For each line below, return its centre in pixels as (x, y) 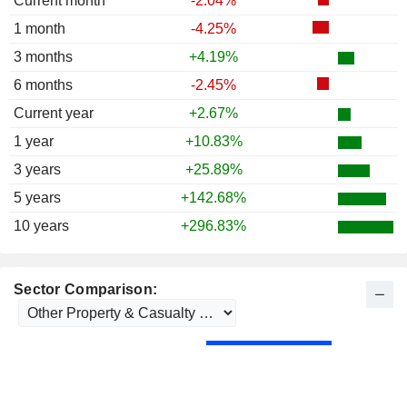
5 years (37, 198)
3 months (43, 57)
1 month (40, 29)
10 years (41, 226)
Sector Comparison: (86, 290)
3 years (37, 170)
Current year (54, 114)
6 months (43, 85)
